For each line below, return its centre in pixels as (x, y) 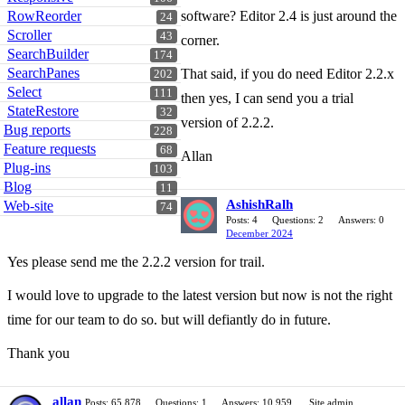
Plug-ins (27, 168)
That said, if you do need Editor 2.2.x (287, 74)
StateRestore (43, 111)
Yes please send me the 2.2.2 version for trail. (136, 262)
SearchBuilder (48, 54)
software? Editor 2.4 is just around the (289, 16)
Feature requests (50, 149)
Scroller (29, 35)
